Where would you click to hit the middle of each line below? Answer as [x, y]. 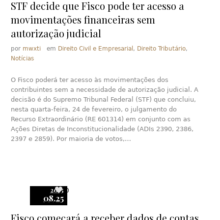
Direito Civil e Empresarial [96, 48]
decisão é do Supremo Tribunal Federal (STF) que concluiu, [104, 99]
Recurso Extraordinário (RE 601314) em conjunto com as [101, 119]
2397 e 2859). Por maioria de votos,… [71, 138]
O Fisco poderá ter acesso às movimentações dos [90, 80]
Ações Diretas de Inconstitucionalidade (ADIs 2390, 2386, [102, 129]
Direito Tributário [162, 48]
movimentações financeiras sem [83, 19]
